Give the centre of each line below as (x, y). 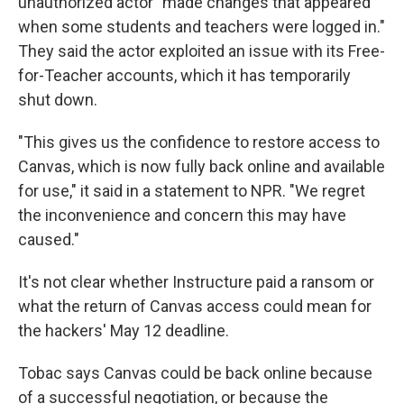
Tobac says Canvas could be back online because (195, 373)
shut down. (58, 100)
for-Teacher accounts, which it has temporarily (184, 75)
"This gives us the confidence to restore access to (199, 142)
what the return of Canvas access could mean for (195, 306)
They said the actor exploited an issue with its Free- (202, 51)
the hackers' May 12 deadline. (124, 331)
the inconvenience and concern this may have (182, 215)
